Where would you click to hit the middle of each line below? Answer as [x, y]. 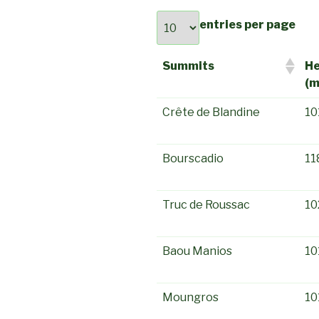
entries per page [247, 25]
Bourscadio [193, 159]
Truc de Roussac [206, 205]
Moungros [190, 298]
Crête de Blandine [211, 113]
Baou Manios [197, 251]
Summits [188, 66]
